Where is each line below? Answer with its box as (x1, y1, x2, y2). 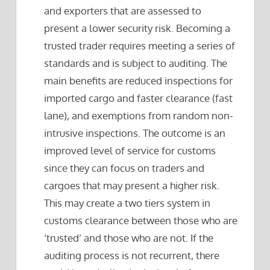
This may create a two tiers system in (44, 196, 211, 210)
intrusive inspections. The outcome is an (44, 127, 226, 140)
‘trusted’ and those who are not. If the (44, 231, 214, 245)
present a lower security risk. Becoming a (44, 22, 231, 35)
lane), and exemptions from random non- (44, 109, 234, 122)
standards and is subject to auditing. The (44, 57, 228, 70)
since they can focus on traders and (44, 162, 205, 175)
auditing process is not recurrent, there (44, 249, 220, 262)
